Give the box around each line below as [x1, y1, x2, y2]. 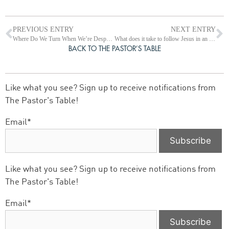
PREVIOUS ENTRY [13, 26, 74, 34]
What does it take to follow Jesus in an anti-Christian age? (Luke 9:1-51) [209, 35, 215, 43]
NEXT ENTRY [171, 26, 216, 34]
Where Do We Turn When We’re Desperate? [106, 35, 112, 43]
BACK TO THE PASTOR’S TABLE [68, 45, 161, 53]
